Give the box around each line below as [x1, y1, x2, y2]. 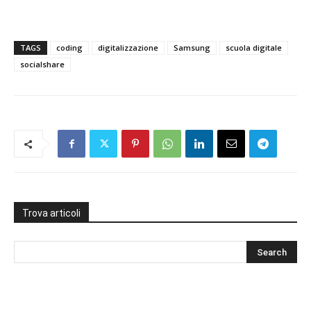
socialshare [20, 59, 65, 69]
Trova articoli [22, 208, 81, 219]
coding [56, 42, 83, 53]
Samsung [174, 42, 210, 53]
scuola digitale [226, 42, 282, 53]
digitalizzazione [98, 42, 158, 53]
